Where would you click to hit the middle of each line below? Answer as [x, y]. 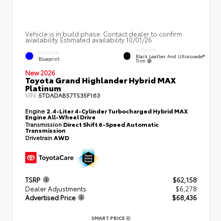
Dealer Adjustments [56, 189]
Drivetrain [39, 137]
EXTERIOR [49, 53]
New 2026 [40, 72]
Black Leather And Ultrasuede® [170, 56]
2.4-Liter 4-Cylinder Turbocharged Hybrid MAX [117, 110]
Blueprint [49, 59]
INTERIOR [146, 50]
